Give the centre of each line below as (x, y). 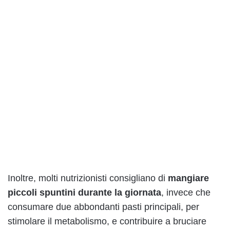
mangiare (188, 178)
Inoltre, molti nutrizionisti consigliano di (88, 178)
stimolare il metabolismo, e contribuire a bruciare (107, 222)
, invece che (186, 193)
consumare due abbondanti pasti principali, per (103, 207)
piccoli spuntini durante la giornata (84, 193)
